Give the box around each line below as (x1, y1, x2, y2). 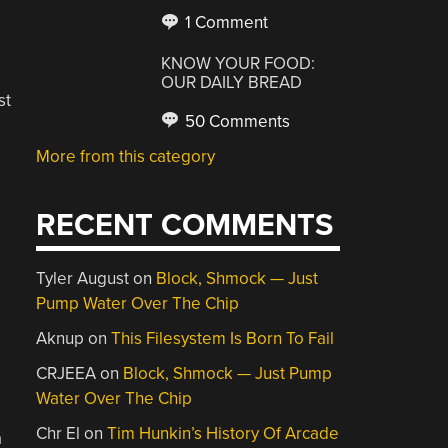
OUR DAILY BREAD (161, 71, 303, 93)
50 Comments (181, 110, 291, 132)
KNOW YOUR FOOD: (161, 52, 316, 74)
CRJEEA (36, 363, 97, 384)
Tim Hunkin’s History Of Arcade (107, 423, 340, 444)
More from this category (36, 145, 216, 167)
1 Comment (181, 12, 269, 33)
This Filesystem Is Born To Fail (111, 328, 335, 349)
